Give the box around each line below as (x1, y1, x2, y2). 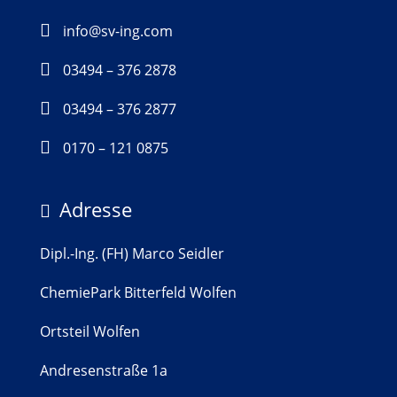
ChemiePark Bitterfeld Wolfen (39, 282, 237, 302)
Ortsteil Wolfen (39, 321, 140, 341)
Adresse (58, 195, 132, 222)
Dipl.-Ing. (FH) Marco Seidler (39, 243, 224, 263)
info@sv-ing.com (62, 20, 173, 41)
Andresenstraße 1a (39, 360, 167, 380)
